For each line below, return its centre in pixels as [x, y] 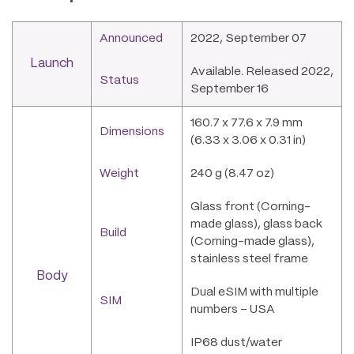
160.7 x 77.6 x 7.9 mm [247, 123]
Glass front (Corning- [250, 207]
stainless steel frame [249, 259]
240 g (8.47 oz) [232, 173]
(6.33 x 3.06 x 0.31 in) [248, 140]
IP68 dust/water [236, 343]
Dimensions [132, 132]
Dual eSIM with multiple [254, 292]
